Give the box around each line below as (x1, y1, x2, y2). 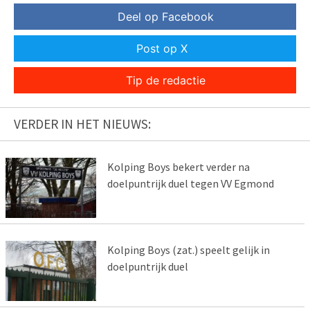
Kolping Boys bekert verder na (107, 160, 250, 174)
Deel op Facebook (117, 10, 214, 24)
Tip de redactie (125, 73, 206, 88)
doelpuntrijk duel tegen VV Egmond (107, 176, 274, 191)
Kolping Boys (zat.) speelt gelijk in (107, 243, 270, 257)
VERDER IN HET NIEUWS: (14, 116, 151, 133)
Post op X (136, 42, 188, 56)
